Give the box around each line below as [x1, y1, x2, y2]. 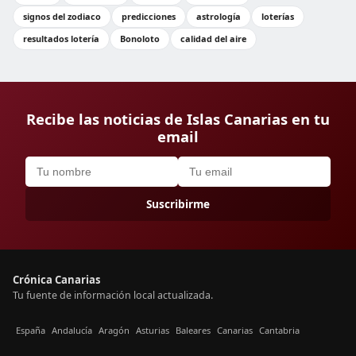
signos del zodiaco [23, 10, 101, 22]
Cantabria [259, 323, 300, 336]
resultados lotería [23, 33, 99, 44]
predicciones [122, 10, 176, 22]
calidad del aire [180, 33, 246, 44]
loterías [261, 10, 294, 22]
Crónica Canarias [13, 273, 101, 287]
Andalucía [52, 323, 92, 336]
